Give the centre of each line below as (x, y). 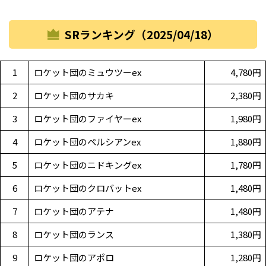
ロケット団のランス (74, 235)
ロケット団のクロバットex (87, 188)
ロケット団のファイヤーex (87, 119)
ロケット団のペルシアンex (87, 142)
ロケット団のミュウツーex (87, 72)
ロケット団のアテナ (74, 211)
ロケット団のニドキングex (87, 165)
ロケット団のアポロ (74, 258)
